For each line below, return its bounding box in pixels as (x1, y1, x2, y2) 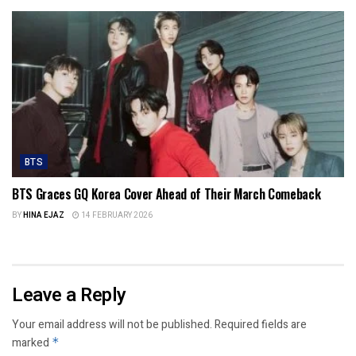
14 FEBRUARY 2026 (79, 209, 153, 221)
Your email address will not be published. (12, 315, 212, 333)
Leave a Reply (12, 281, 126, 309)
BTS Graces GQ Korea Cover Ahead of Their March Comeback (12, 184, 321, 203)
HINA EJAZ (23, 209, 64, 221)
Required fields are (215, 315, 307, 333)
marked (12, 334, 52, 351)
